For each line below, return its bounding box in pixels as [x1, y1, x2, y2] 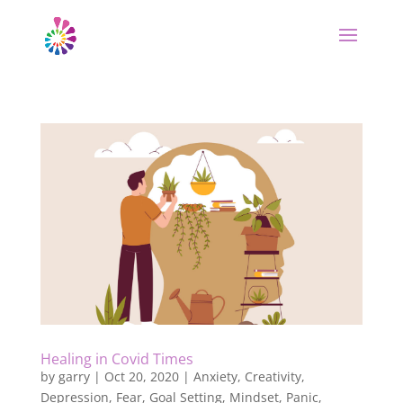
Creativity [244, 367, 301, 385]
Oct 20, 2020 [103, 367, 179, 385]
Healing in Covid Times [40, 348, 193, 369]
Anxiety [193, 367, 237, 385]
